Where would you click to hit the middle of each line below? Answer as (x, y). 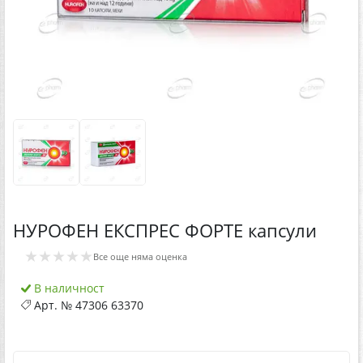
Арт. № (53, 305)
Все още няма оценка (140, 256)
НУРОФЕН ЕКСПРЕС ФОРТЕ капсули (165, 230)
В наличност (68, 288)
